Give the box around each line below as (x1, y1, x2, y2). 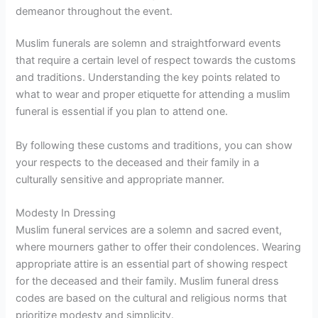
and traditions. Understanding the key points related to (16, 71, 281, 84)
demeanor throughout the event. (16, 4, 173, 18)
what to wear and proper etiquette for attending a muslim (16, 88, 291, 102)
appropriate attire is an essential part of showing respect (16, 258, 288, 271)
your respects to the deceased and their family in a (16, 155, 260, 169)
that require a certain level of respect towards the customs (16, 54, 297, 67)
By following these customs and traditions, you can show (16, 138, 293, 152)
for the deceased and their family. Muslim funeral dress (16, 275, 280, 288)
